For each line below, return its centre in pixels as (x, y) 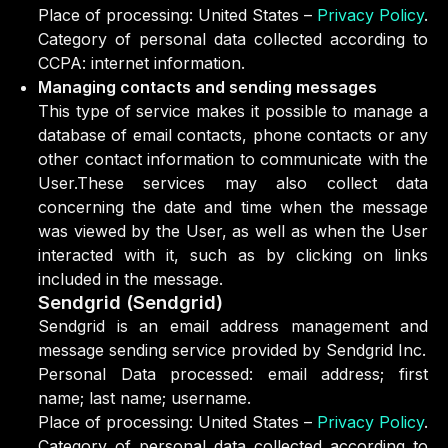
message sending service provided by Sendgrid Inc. (232, 350)
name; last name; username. (144, 398)
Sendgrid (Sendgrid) (130, 302)
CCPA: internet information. (141, 63)
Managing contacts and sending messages (207, 87)
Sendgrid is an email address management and (233, 326)
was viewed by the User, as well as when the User (233, 231)
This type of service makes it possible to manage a (233, 111)
